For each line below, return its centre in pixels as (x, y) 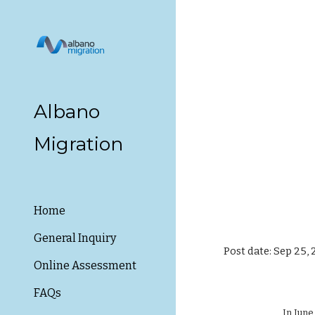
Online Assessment (85, 265)
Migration (78, 144)
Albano (67, 111)
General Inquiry (75, 238)
